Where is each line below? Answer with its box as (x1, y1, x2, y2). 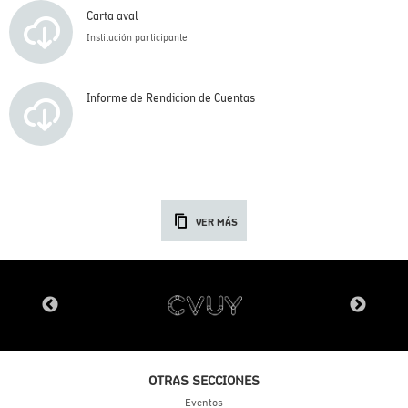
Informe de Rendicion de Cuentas (87, 91, 255, 105)
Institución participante (87, 32, 188, 43)
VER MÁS (195, 216, 238, 229)
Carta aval (87, 9, 138, 23)
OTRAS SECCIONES (148, 372, 260, 388)
